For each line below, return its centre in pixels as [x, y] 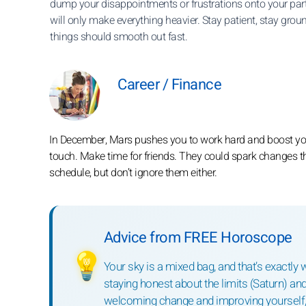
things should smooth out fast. [119, 37]
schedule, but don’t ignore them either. [133, 173]
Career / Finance [169, 85]
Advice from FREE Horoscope [198, 238]
